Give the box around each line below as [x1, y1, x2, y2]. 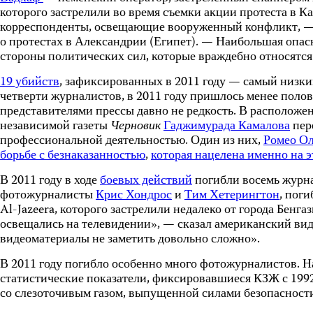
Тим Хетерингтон [184, 185, 279, 206]
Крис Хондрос [96, 185, 172, 206]
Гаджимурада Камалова [163, 116, 290, 137]
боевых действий [100, 170, 192, 191]
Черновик [110, 116, 161, 137]
